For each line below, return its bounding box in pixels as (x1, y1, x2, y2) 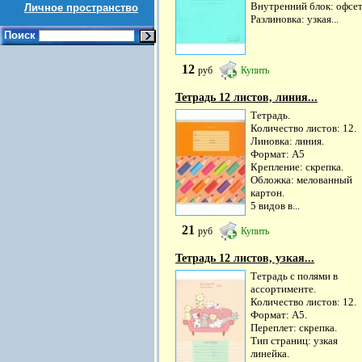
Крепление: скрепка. (250, 161, 343, 173)
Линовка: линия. (250, 135, 324, 147)
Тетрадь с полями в (250, 270, 338, 282)
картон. (250, 187, 284, 199)
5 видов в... (250, 200, 300, 212)
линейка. (250, 347, 289, 360)
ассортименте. (250, 283, 316, 295)
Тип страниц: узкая (250, 335, 338, 347)
